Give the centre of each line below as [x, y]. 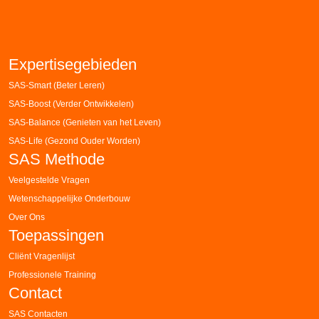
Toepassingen [56, 235]
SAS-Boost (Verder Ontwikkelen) [71, 103]
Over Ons [27, 216]
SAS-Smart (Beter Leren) [57, 85]
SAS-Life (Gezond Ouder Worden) [74, 140]
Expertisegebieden [73, 64]
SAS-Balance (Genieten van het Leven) [85, 122]
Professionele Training [52, 274]
